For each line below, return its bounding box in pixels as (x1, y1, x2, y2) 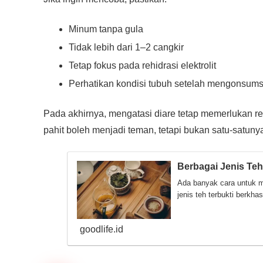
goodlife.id (79, 224, 123, 234)
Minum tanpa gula (69, 23, 144, 34)
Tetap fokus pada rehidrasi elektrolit (69, 60, 217, 71)
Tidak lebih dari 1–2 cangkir (69, 42, 184, 52)
